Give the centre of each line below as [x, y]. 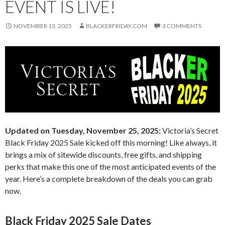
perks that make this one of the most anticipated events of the [110, 167]
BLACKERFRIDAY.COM [117, 26]
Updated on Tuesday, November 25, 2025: [84, 131]
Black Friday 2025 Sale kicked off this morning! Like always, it [111, 143]
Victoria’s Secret [190, 131]
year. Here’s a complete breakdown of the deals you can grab [109, 179]
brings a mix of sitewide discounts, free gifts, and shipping [103, 155]
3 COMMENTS [182, 26]
